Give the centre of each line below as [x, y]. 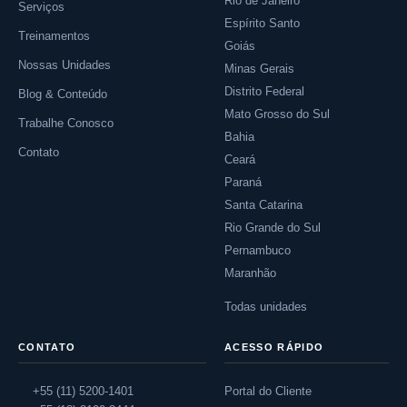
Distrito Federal [264, 91]
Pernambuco [258, 250]
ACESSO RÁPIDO [274, 347]
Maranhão [250, 273]
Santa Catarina [263, 205]
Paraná [243, 182]
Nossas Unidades [65, 65]
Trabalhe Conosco [66, 123]
